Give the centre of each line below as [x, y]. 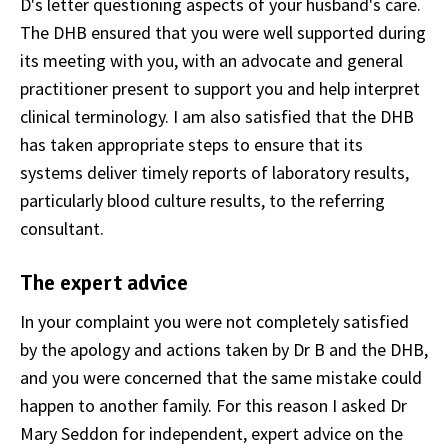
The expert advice [104, 283]
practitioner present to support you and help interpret [220, 89]
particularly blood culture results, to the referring [202, 201]
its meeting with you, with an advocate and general [211, 61]
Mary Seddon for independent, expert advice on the [211, 434]
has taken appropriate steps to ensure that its [191, 145]
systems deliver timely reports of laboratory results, [214, 173]
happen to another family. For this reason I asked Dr [213, 406]
